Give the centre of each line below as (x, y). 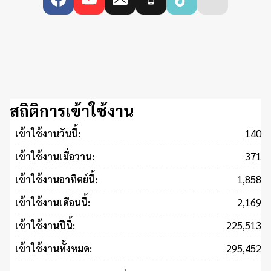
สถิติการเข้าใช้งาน (72, 110)
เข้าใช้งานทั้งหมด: (53, 249)
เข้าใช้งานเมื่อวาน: (54, 157)
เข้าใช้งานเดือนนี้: (52, 203)
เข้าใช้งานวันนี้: (47, 134)
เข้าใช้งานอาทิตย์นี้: (56, 180)
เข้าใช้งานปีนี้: (45, 226)
